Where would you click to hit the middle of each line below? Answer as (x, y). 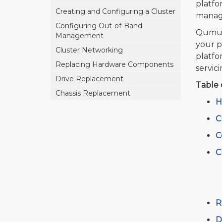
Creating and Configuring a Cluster (115, 11)
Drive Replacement (89, 79)
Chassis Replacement (93, 93)
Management (80, 36)
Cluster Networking (89, 50)
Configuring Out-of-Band (99, 26)
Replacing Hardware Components (114, 64)
